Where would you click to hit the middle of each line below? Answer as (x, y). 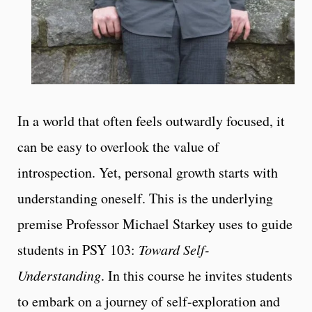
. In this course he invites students (197, 275)
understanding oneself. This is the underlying (145, 198)
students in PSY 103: (78, 249)
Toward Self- (174, 249)
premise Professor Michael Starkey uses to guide (155, 224)
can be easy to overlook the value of (118, 146)
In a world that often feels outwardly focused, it (151, 120)
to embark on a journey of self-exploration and (149, 301)
